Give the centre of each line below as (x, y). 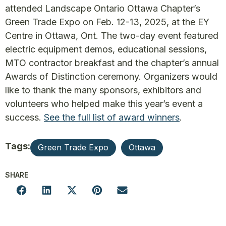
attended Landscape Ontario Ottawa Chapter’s (103, 9)
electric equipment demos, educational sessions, (106, 49)
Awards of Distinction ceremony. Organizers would (111, 77)
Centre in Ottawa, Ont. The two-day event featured (112, 36)
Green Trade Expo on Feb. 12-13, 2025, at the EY (107, 22)
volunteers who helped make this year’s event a (104, 104)
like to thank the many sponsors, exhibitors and (103, 90)
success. (24, 118)
